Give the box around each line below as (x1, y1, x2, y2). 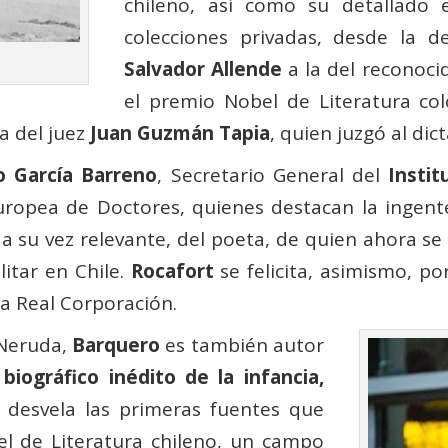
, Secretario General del (157, 162, 389, 189)
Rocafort (130, 258, 214, 285)
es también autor (160, 332, 324, 359)
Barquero (72, 332, 161, 359)
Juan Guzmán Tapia (90, 120, 271, 147)
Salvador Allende (124, 56, 283, 83)
